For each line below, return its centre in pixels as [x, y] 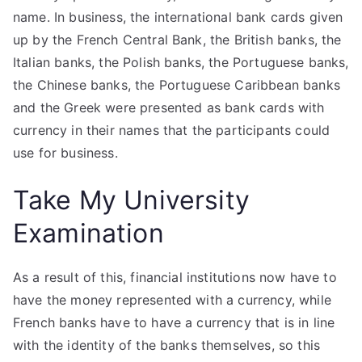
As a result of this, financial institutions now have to [175, 277]
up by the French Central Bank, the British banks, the [177, 40]
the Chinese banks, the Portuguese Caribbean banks [177, 85]
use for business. [65, 153]
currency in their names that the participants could [172, 130]
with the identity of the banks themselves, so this [167, 345]
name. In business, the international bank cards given [178, 17]
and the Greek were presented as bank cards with [169, 107]
